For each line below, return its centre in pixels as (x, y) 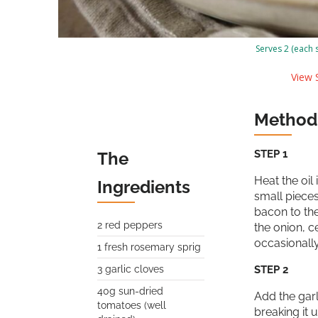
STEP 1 (271, 154)
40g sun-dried (130, 291)
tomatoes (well (132, 306)
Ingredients (144, 187)
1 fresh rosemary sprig (149, 247)
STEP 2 (271, 270)
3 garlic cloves (131, 269)
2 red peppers (130, 225)
